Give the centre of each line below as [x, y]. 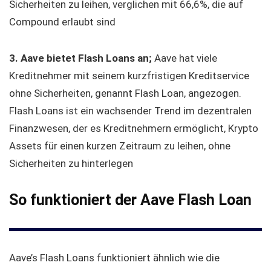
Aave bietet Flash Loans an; [87, 58]
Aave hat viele [186, 58]
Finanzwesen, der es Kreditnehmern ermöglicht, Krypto [134, 128]
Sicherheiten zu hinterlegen [71, 163]
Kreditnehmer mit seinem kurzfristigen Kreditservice [129, 75]
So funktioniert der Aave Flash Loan [130, 200]
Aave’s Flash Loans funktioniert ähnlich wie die [114, 257]
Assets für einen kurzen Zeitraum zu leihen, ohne [120, 145]
